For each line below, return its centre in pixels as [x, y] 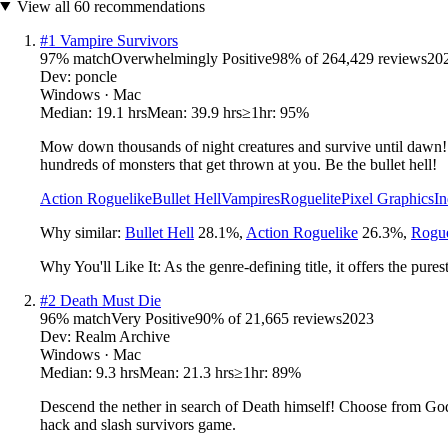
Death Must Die [110, 300]
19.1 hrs [121, 112]
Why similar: [82, 232]
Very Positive [153, 318]
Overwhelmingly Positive [191, 58]
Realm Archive [122, 336]
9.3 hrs [117, 372]
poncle [96, 76]
